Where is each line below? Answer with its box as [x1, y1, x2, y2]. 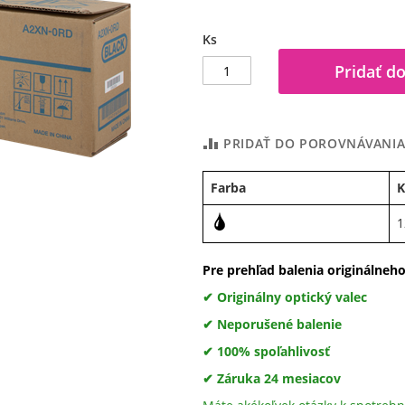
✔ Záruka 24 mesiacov [202, 370, 341, 387]
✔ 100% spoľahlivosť [202, 343, 330, 360]
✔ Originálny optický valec [202, 288, 367, 306]
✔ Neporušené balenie [202, 316, 342, 333]
